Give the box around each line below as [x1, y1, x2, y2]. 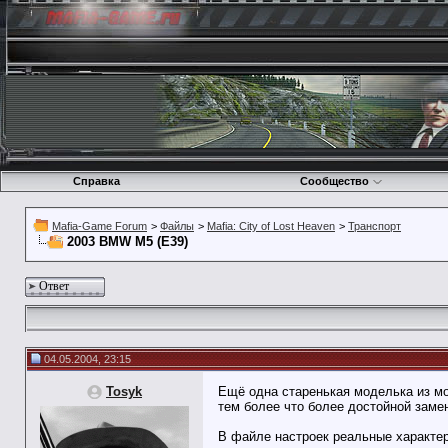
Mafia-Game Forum [52, 220, 147, 232]
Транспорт [348, 220, 401, 232]
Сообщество [300, 175, 369, 187]
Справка [72, 175, 120, 187]
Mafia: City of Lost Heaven [207, 220, 335, 232]
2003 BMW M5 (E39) [67, 234, 188, 249]
